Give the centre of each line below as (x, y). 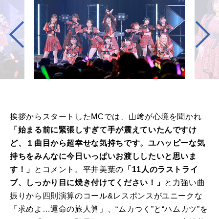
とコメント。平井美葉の (79, 169)
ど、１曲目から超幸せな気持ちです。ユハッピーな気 (108, 143)
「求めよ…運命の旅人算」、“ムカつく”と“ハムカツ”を (109, 209)
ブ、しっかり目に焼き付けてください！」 (87, 182)
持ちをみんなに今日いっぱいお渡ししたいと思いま (103, 156)
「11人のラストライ (161, 169)
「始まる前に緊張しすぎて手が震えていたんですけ (103, 130)
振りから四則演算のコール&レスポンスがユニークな (106, 196)
